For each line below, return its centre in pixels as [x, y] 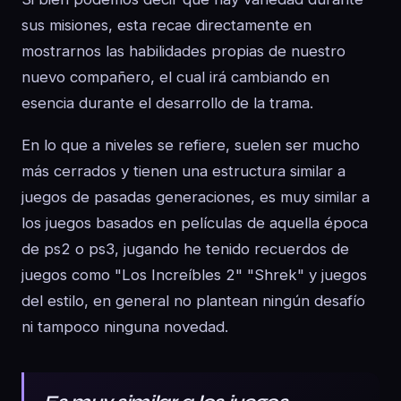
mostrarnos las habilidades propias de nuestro [183, 51]
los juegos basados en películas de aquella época [195, 223]
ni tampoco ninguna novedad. [125, 327]
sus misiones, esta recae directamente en [166, 25]
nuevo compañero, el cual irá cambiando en [175, 77]
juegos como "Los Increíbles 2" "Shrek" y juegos [194, 275]
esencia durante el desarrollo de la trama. [167, 103]
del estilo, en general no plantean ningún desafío [193, 301]
